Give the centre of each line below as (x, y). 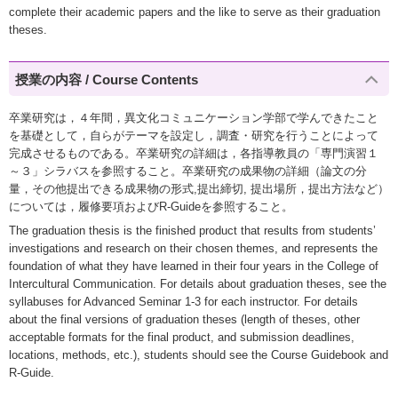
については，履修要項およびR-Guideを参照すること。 (151, 207)
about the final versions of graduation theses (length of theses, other (184, 319)
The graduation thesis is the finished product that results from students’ (192, 230)
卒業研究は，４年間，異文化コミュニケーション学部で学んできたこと (194, 118)
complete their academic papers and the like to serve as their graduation (195, 12)
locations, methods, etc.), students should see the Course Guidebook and (199, 354)
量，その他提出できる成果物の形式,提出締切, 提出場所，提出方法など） (199, 189)
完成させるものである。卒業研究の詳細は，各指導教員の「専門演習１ (194, 154)
